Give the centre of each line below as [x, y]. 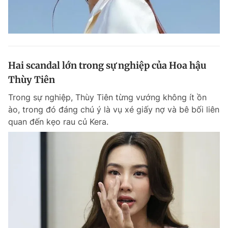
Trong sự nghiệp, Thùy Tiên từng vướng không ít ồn [107, 97]
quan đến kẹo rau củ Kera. [58, 121]
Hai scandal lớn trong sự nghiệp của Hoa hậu [107, 65]
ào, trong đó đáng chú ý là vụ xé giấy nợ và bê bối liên [114, 109]
